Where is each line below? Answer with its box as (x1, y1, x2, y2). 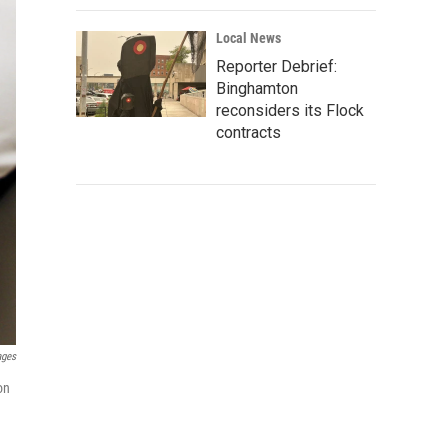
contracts (216, 123, 281, 142)
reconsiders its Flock (216, 101, 364, 120)
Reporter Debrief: (216, 57, 337, 76)
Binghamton (216, 79, 298, 98)
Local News (216, 30, 281, 46)
